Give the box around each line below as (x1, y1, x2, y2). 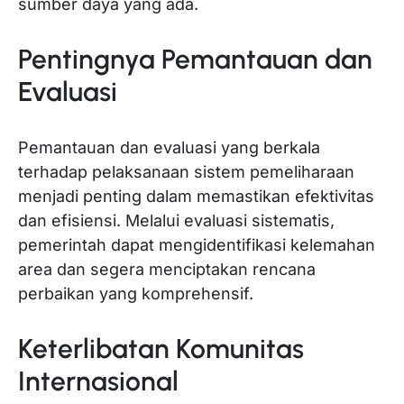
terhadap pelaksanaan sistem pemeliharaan (18, 162, 354, 182)
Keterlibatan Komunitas (18, 332, 304, 366)
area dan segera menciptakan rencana (18, 260, 316, 280)
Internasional (18, 364, 179, 399)
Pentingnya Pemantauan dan (18, 42, 372, 77)
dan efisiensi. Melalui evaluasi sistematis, (18, 211, 335, 231)
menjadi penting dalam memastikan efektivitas (18, 187, 374, 207)
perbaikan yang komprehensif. (18, 284, 253, 304)
